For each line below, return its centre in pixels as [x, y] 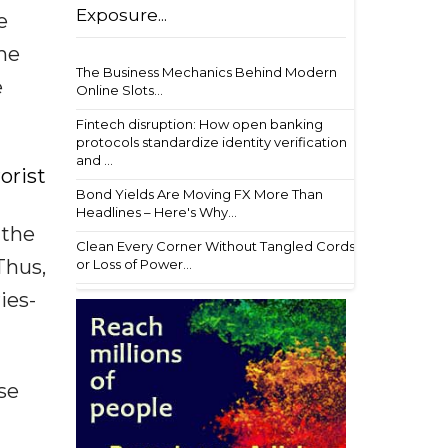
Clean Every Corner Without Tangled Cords [215, 246]
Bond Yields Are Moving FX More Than [199, 194]
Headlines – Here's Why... [156, 212]
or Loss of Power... [134, 264]
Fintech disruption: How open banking [199, 124]
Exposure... [121, 15]
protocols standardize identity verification [211, 142]
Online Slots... [119, 90]
